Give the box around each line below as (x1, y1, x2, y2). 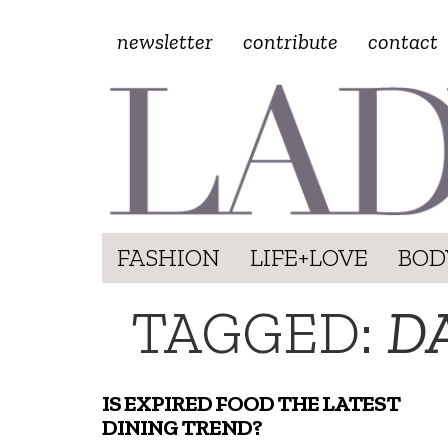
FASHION (117, 242, 220, 272)
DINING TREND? (102, 413, 262, 441)
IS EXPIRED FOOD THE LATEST (102, 389, 400, 417)
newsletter (117, 28, 213, 55)
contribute (243, 28, 338, 55)
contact (368, 28, 438, 55)
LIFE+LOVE (250, 242, 368, 272)
